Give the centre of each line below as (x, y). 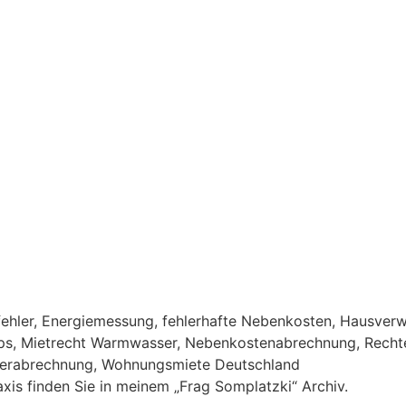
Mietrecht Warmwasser (99, 343)
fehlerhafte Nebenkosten (247, 321)
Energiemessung (98, 321)
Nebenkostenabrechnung (271, 343)
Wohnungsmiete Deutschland (201, 364)
